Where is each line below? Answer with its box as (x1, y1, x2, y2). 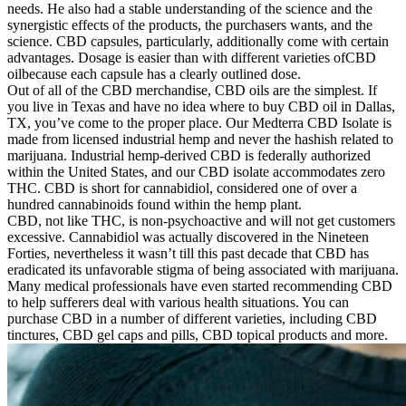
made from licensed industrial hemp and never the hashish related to (7, 131, 393, 148)
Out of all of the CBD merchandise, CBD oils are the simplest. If (7, 82, 377, 99)
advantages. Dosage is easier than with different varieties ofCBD (7, 50, 376, 66)
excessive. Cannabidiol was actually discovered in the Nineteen (7, 229, 369, 246)
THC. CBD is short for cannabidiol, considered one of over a (7, 180, 357, 197)
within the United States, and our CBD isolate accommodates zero (7, 164, 385, 180)
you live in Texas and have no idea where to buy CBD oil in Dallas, (7, 99, 395, 115)
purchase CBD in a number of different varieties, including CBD (7, 311, 377, 327)
